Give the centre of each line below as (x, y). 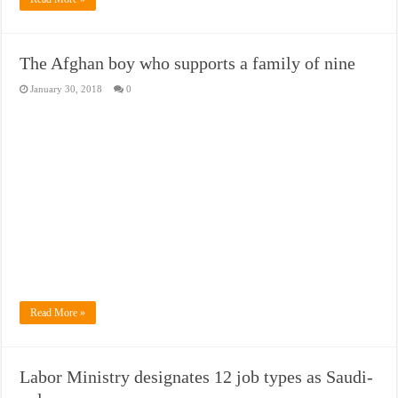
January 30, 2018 (67, 88)
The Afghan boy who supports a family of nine (188, 63)
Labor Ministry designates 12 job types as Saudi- (197, 377)
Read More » (58, 313)
